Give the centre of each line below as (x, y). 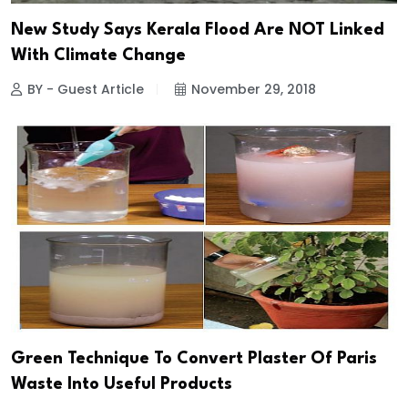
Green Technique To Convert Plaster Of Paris (194, 358)
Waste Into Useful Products (122, 384)
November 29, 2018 (254, 90)
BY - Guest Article (86, 90)
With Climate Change (98, 56)
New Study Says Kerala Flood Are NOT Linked (198, 31)
